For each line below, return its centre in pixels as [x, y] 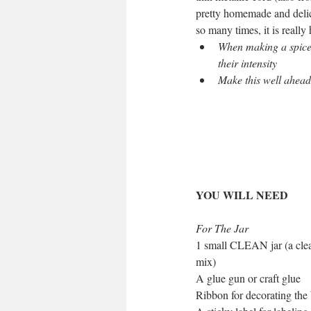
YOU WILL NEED [242, 195]
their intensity [247, 63]
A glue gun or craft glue [248, 278]
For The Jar [222, 228]
